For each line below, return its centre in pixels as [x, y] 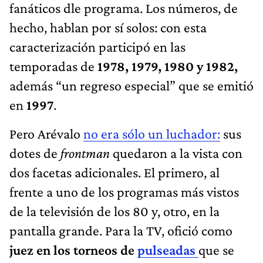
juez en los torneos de [73, 250]
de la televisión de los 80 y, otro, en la [114, 211]
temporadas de [53, 66]
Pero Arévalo [46, 134]
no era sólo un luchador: [152, 134]
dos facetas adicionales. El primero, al [114, 173]
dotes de [35, 153]
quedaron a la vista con [178, 153]
